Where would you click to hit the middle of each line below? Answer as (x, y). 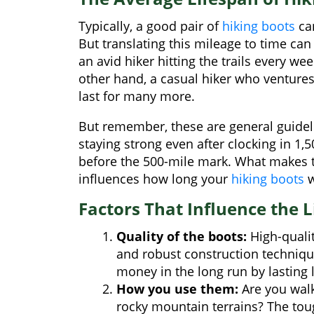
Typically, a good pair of (150, 26)
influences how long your (155, 178)
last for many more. (137, 96)
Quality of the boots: (182, 236)
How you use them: (177, 288)
